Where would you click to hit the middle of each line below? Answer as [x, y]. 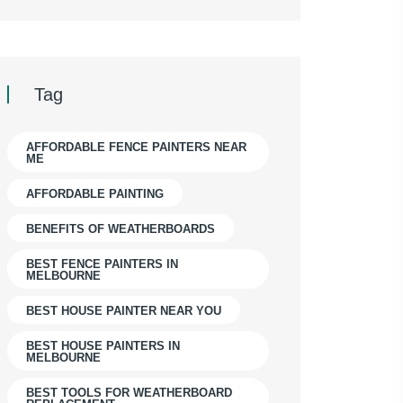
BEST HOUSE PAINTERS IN [103, 346]
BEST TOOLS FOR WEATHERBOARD [129, 393]
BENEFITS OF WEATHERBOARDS [121, 229]
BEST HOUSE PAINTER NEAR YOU [124, 311]
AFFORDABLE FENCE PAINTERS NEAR [136, 148]
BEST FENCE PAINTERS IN [102, 264]
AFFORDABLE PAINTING [95, 194]
